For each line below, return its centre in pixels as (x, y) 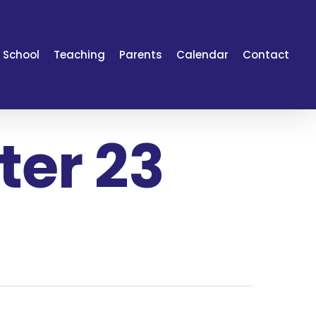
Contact (266, 55)
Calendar (202, 55)
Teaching (79, 55)
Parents (141, 55)
